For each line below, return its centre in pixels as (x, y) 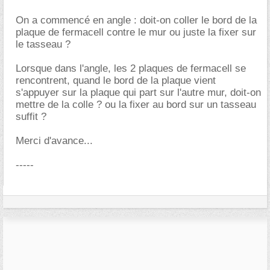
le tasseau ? (43, 44)
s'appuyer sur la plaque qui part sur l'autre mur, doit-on (138, 93)
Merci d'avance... (54, 141)
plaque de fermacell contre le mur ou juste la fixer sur (136, 32)
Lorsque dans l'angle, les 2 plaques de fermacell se (131, 68)
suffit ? (31, 117)
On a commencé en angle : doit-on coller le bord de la (136, 20)
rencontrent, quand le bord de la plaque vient (116, 80)
